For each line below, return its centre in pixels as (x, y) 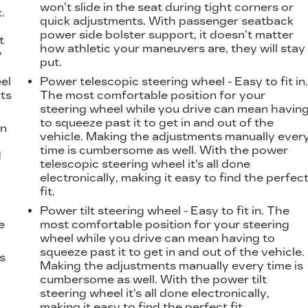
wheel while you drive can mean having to (158, 238)
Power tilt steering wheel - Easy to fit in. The (165, 210)
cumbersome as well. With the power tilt (154, 279)
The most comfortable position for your (153, 95)
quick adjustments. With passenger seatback (167, 21)
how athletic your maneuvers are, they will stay (173, 48)
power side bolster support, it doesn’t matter (167, 34)
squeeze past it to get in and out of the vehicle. (173, 252)
